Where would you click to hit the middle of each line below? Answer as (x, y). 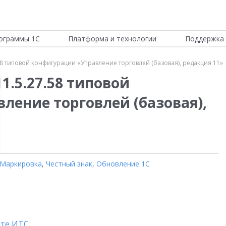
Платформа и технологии (112, 39)
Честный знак (69, 164)
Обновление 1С (123, 164)
